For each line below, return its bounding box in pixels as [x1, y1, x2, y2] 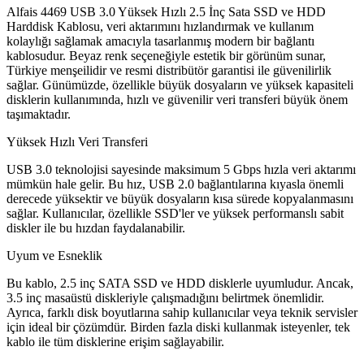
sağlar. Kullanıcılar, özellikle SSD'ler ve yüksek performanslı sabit [6, 206, 344, 221]
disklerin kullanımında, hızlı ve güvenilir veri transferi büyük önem [6, 93, 348, 107]
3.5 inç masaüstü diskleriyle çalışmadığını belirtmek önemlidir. [6, 291, 324, 305]
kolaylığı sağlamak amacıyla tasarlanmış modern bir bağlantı [6, 34, 314, 49]
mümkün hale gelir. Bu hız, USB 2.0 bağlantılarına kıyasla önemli [6, 177, 344, 192]
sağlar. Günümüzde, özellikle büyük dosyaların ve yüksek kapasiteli [6, 78, 353, 93]
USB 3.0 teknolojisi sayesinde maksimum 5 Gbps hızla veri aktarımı [6, 162, 356, 177]
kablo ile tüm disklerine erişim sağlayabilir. [6, 335, 224, 349]
